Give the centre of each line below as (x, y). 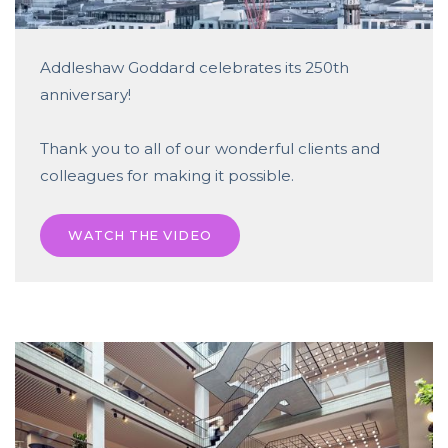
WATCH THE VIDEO (140, 235)
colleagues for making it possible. (167, 176)
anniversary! (85, 95)
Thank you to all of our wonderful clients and (210, 149)
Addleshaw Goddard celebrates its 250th (194, 68)
